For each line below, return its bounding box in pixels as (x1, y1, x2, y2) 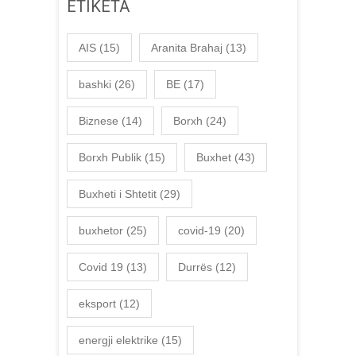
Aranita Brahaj (151, 41, 222, 54)
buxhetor (79, 223, 123, 237)
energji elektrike (79, 333, 158, 346)
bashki (79, 77, 111, 91)
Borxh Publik (79, 150, 141, 164)
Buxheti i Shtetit (79, 187, 157, 200)
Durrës (178, 260, 212, 273)
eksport (79, 296, 116, 310)
